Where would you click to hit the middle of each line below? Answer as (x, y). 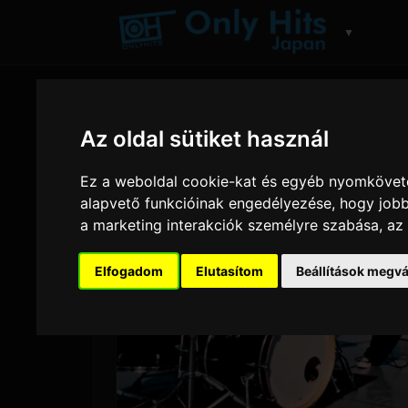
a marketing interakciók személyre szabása (230, 224)
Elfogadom (129, 270)
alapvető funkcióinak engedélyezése (206, 203)
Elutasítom (230, 270)
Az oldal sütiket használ (205, 138)
